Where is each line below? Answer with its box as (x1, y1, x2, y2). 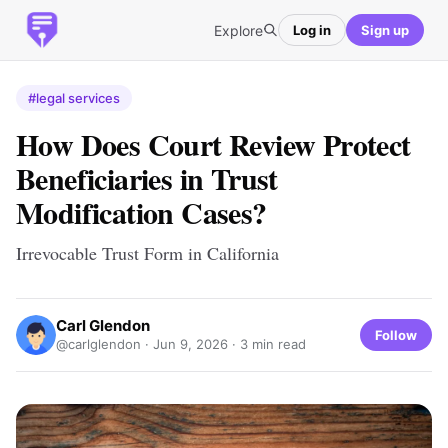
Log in (293, 21, 331, 38)
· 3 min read (228, 336, 306, 352)
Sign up (361, 21, 409, 38)
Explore (214, 21, 263, 39)
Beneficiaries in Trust (16, 156, 278, 200)
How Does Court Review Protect (16, 122, 411, 166)
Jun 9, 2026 (153, 336, 228, 352)
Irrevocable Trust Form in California (16, 241, 279, 265)
